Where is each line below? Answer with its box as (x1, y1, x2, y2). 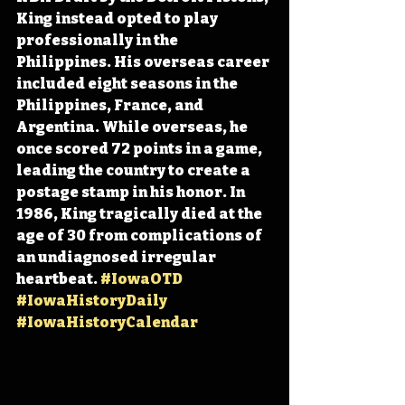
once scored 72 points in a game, (16, 139, 265, 157)
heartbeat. (16, 269, 100, 287)
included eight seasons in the (16, 74, 240, 92)
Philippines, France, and (16, 96, 206, 114)
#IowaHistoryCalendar (16, 313, 198, 331)
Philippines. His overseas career (16, 52, 272, 71)
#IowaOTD (100, 269, 183, 287)
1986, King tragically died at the (16, 204, 265, 222)
